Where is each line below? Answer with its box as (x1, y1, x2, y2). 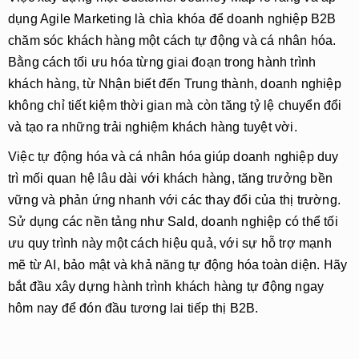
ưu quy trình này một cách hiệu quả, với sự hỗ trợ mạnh (8, 236, 332, 250)
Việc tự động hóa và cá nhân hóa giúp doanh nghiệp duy (8, 150, 339, 163)
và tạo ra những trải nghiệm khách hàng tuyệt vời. (8, 120, 297, 134)
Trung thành (184, 77, 255, 91)
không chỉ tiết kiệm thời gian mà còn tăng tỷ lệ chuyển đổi (8, 99, 342, 112)
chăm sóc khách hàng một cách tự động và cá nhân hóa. (8, 34, 337, 47)
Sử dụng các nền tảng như (8, 215, 167, 228)
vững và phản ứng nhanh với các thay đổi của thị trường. (8, 193, 341, 207)
